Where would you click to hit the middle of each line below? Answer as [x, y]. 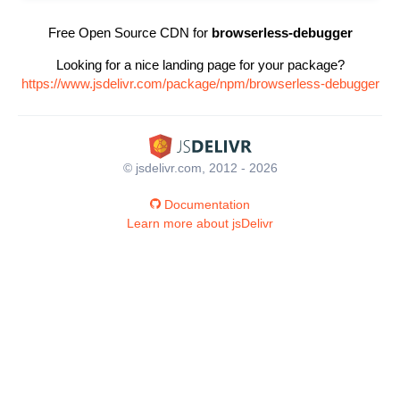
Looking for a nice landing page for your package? [200, 65]
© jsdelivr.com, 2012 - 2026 [200, 167]
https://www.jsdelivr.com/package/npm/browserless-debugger [200, 83]
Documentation [207, 204]
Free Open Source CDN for [129, 33]
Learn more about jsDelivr [200, 223]
